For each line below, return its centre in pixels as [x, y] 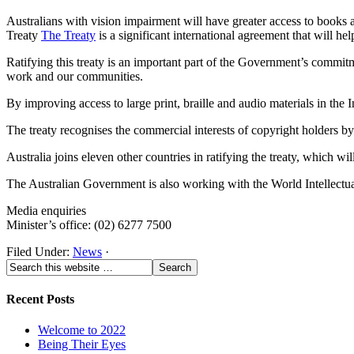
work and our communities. [75, 76]
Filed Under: [40, 251]
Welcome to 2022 [82, 330]
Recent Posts [40, 299]
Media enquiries [46, 210]
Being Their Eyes [82, 345]
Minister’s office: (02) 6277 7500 [89, 224]
